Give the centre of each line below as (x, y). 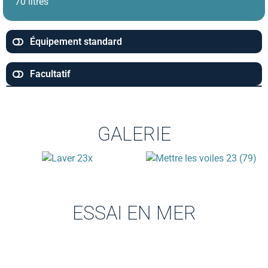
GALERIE (134, 134)
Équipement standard (76, 42)
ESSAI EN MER (134, 213)
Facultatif (50, 74)
